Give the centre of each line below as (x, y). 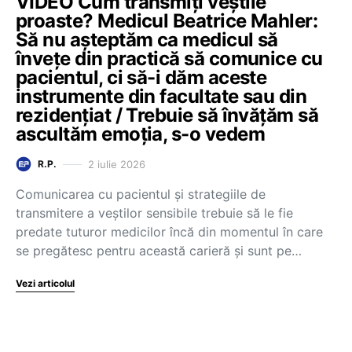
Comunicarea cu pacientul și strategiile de (141, 194)
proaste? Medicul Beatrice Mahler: (167, 21)
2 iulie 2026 (117, 164)
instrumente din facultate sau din (161, 96)
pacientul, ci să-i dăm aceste (141, 77)
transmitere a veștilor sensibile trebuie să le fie (154, 213)
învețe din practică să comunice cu (169, 59)
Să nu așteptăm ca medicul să (147, 40)
